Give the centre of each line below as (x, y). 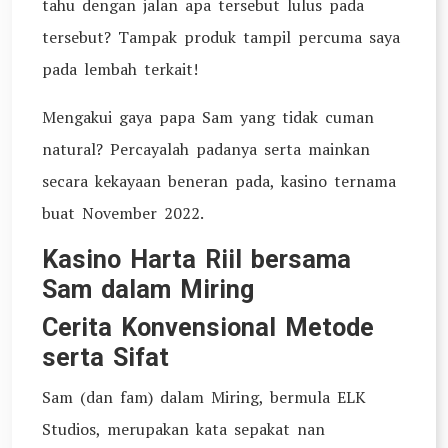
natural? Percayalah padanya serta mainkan (206, 149)
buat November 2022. (123, 213)
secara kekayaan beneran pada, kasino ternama (219, 181)
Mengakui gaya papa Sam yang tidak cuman (208, 117)
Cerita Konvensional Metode (208, 327)
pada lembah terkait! (120, 69)
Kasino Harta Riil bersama (196, 259)
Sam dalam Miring (148, 289)
